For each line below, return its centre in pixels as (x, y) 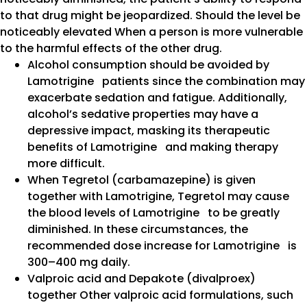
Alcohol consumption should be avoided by (148, 64)
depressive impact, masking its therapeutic (149, 130)
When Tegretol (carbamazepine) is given (142, 180)
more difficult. (66, 163)
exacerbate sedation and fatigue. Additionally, (157, 97)
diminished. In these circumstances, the (138, 229)
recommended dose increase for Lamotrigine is (162, 245)
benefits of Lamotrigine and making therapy (153, 147)
